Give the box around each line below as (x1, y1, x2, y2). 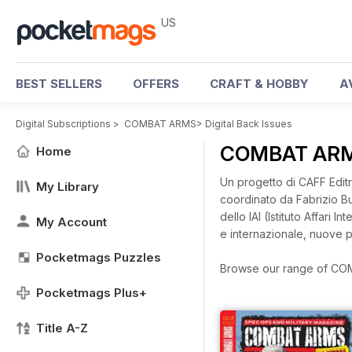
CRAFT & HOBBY (210, 76, 309, 91)
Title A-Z (36, 321, 88, 335)
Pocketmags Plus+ (36, 285, 147, 300)
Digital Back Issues (205, 118, 292, 130)
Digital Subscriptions (16, 118, 111, 130)
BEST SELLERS (16, 76, 102, 91)
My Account (36, 214, 107, 229)
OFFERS (133, 76, 179, 91)
